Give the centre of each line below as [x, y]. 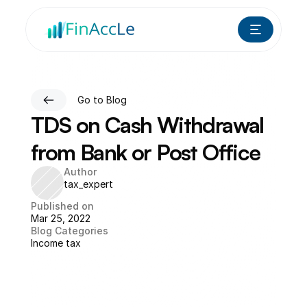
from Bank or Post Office [146, 152]
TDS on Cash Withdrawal [147, 125]
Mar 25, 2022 [61, 218]
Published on [62, 206]
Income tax [56, 243]
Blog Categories [70, 231]
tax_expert [88, 184]
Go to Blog [102, 100]
